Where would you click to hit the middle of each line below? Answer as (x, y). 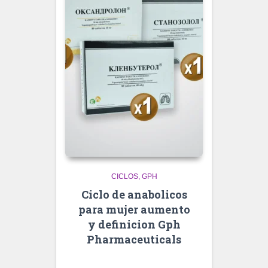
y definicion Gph (134, 224)
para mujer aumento (134, 209)
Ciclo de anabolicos (134, 194)
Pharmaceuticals (134, 239)
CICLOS (124, 176)
